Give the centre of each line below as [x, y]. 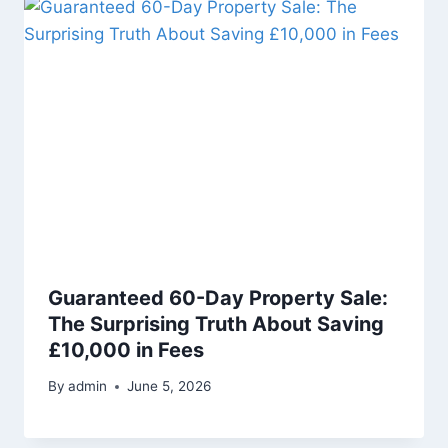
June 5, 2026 [169, 386]
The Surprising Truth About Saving [216, 323]
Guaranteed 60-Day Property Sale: [218, 297]
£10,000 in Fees [126, 349]
